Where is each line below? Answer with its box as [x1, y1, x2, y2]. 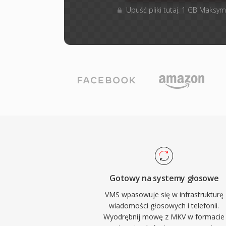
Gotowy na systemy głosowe [109, 173, 219, 184]
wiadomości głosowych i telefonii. [109, 201, 219, 210]
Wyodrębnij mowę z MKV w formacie [103, 212, 225, 221]
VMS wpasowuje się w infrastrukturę [104, 190, 223, 199]
